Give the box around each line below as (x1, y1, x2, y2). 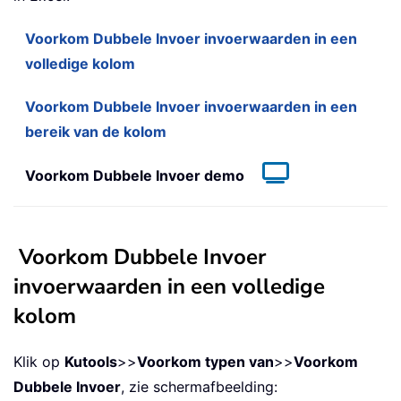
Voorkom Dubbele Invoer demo (25, 166, 244, 185)
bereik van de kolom (25, 123, 166, 141)
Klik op (13, 353, 64, 371)
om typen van (179, 353, 274, 371)
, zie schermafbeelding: (121, 378, 277, 397)
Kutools (64, 353, 117, 371)
